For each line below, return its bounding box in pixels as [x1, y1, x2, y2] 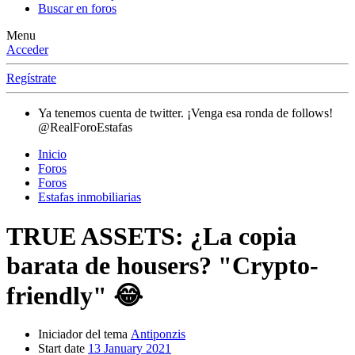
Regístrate [6, 71, 56, 86]
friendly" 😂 [6, 281, 143, 310]
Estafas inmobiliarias [38, 190, 141, 204]
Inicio [38, 147, 67, 162]
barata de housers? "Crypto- [6, 250, 319, 280]
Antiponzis [131, 327, 185, 342]
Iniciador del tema [38, 327, 128, 342]
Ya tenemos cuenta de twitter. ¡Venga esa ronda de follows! [38, 106, 333, 120]
